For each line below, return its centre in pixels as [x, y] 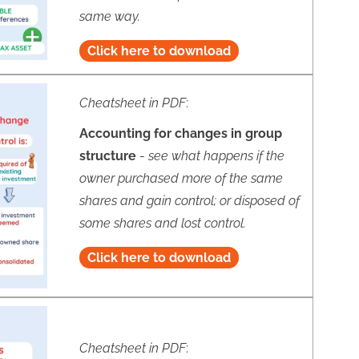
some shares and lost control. [162, 223]
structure [109, 155]
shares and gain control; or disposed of [189, 200]
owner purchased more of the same [181, 178]
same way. [109, 16]
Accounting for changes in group [180, 133]
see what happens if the [216, 155]
